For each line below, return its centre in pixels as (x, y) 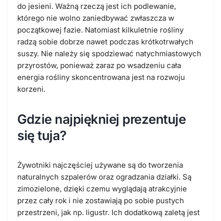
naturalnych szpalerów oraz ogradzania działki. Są (104, 177)
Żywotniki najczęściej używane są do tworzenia (100, 165)
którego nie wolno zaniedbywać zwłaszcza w (96, 18)
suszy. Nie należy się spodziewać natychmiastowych (109, 54)
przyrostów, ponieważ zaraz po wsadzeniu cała (99, 66)
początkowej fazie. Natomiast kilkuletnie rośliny (100, 30)
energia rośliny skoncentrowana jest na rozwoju (101, 77)
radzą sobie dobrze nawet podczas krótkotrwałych (105, 42)
